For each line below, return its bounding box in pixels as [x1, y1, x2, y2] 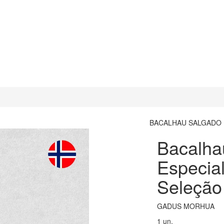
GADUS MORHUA [157, 201, 214, 211]
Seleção [157, 173, 222, 199]
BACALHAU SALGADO [149, 117, 221, 128]
